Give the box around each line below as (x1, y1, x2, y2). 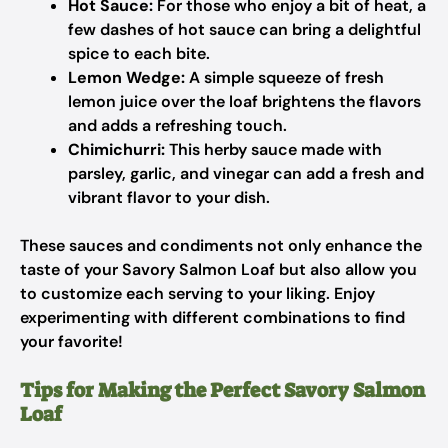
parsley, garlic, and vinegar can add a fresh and (68, 163, 424, 184)
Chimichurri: (68, 139, 165, 160)
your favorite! (20, 331, 123, 352)
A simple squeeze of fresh (185, 67, 384, 88)
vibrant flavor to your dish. (68, 187, 270, 208)
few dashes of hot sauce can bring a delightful (68, 19, 421, 40)
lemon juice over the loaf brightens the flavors (68, 91, 421, 112)
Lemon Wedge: (68, 67, 185, 88)
